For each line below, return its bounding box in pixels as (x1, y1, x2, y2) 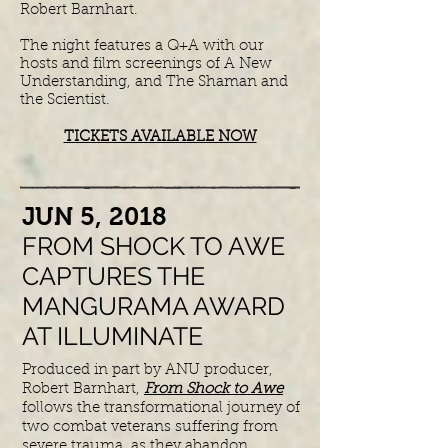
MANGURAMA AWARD (22, 291, 285, 321)
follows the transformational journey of (22, 401, 300, 416)
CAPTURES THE (22, 261, 205, 291)
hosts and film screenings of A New (20, 57, 272, 72)
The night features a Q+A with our (20, 39, 264, 54)
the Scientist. (20, 93, 110, 108)
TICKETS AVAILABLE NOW (63, 130, 257, 145)
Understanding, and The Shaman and (20, 75, 288, 90)
